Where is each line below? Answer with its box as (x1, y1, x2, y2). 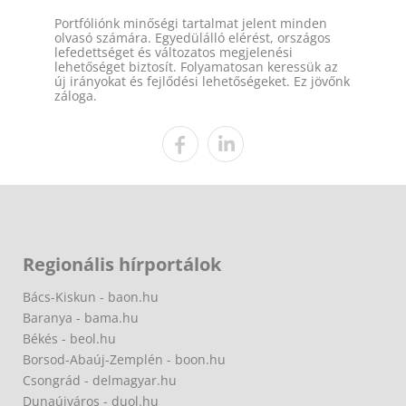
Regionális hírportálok (23, 251, 221, 276)
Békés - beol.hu (23, 329, 116, 347)
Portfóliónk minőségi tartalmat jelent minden (54, 14, 327, 32)
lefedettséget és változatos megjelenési (54, 43, 293, 61)
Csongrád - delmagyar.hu (23, 371, 177, 389)
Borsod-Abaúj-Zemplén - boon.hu (23, 350, 226, 368)
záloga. (54, 86, 97, 104)
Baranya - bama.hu (23, 308, 139, 326)
